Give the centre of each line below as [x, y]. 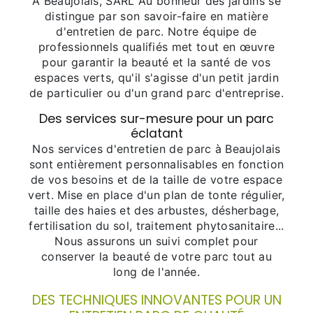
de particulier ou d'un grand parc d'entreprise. [156, 93]
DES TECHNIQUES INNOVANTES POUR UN [156, 300]
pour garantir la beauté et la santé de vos [156, 63]
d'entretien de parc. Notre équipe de [156, 32]
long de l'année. [156, 272]
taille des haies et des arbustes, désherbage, [156, 211]
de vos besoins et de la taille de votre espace [156, 180]
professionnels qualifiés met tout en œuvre [156, 47]
